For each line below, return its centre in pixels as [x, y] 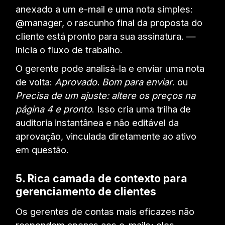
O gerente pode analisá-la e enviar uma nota [110, 69]
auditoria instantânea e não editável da [97, 123]
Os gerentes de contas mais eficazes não [105, 211]
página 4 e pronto [54, 109]
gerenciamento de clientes [86, 192]
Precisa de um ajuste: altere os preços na [106, 96]
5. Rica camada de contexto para [102, 179]
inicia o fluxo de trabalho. [69, 50]
